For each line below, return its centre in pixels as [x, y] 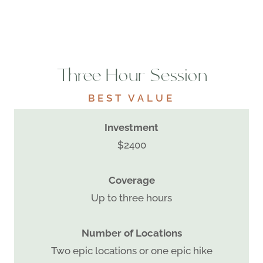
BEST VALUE [131, 98]
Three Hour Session [131, 77]
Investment [131, 127]
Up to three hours [131, 198]
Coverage [131, 180]
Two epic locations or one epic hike [131, 250]
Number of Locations [131, 233]
